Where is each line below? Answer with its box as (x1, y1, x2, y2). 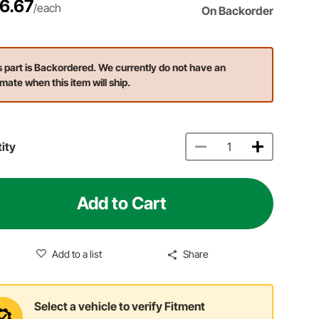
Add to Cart (77, 192, 167, 214)
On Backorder (202, 3, 274, 18)
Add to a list (51, 247, 102, 260)
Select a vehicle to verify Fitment (34, 299, 206, 314)
